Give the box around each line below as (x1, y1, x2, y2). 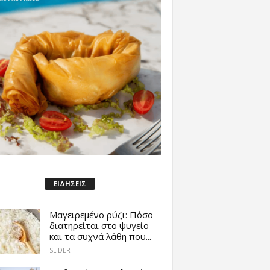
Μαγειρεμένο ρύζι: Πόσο (49, 208, 153, 221)
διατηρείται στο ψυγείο (49, 219, 149, 231)
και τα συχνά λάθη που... (49, 230, 151, 242)
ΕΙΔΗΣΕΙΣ (54, 178, 86, 188)
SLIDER (49, 246, 71, 255)
